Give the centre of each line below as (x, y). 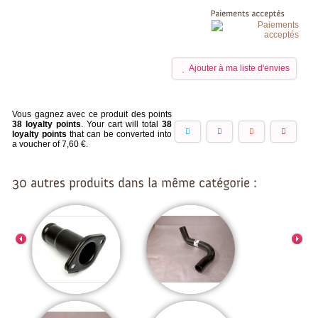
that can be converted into (120, 134)
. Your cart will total (122, 124)
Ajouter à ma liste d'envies (240, 68)
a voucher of (37, 144)
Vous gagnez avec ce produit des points (92, 114)
